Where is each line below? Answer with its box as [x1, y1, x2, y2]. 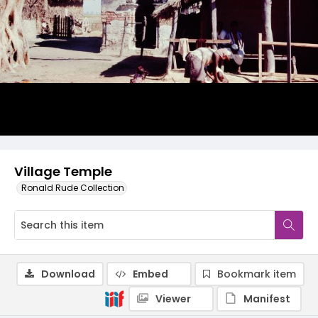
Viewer [155, 292, 191, 306]
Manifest [243, 292, 290, 306]
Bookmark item [217, 267, 296, 281]
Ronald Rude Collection [21, 182, 124, 194]
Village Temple [14, 163, 112, 180]
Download [41, 267, 95, 281]
